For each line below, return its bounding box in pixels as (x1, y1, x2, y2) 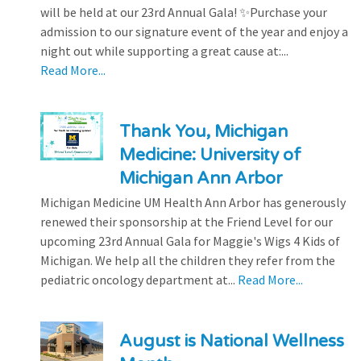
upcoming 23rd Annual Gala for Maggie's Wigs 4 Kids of (40, 232, 340, 249)
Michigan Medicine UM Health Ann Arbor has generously (40, 193, 346, 210)
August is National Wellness (118, 330, 344, 351)
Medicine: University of (118, 144, 301, 165)
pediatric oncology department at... (40, 271, 238, 288)
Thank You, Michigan (118, 121, 288, 142)
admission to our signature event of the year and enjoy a (40, 23, 348, 39)
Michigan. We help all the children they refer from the (40, 251, 335, 268)
